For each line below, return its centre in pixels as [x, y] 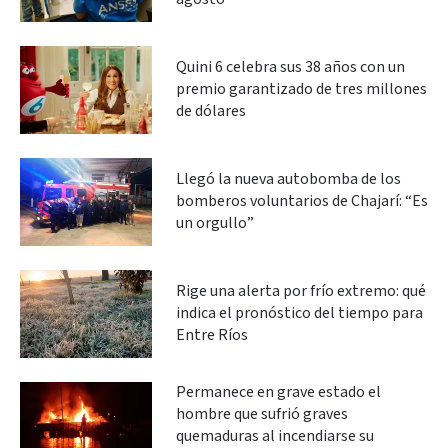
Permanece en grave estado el [278, 393]
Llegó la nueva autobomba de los [288, 180]
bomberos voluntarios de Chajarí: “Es [302, 202]
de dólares [211, 112]
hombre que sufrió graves [262, 415]
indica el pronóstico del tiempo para [299, 314]
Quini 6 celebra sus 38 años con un [290, 68]
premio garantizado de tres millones [301, 90]
